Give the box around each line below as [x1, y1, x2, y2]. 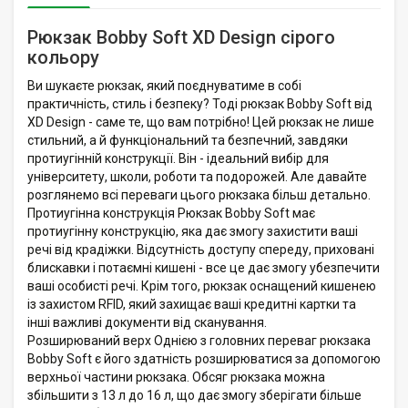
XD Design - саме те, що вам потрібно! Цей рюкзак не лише [27, 114, 374, 129]
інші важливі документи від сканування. [27, 314, 267, 330]
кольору [27, 46, 99, 68]
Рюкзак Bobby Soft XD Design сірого [27, 25, 335, 48]
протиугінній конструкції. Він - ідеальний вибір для [27, 150, 329, 166]
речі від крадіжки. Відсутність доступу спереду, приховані [27, 241, 374, 257]
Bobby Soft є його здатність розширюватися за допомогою [27, 351, 381, 366]
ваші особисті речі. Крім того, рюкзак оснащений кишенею [27, 278, 376, 293]
